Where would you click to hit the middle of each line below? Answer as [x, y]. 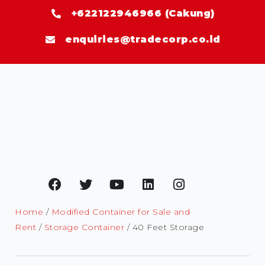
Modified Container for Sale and [120, 211]
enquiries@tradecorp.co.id [143, 40]
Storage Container [84, 227]
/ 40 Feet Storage [164, 227]
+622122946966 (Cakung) [143, 14]
